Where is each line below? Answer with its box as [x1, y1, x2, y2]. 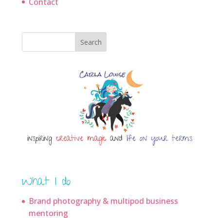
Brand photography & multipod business [28, 196, 178, 207]
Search [80, 37, 102, 47]
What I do [21, 173, 71, 193]
